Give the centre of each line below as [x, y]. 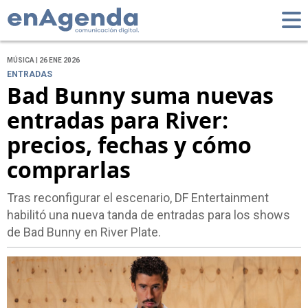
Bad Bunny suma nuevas [140, 96]
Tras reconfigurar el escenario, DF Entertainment [138, 198]
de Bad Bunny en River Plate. [84, 232]
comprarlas [69, 170]
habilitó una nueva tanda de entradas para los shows [148, 215]
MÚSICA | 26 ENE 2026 [43, 60]
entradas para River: [118, 120]
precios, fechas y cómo [129, 145]
